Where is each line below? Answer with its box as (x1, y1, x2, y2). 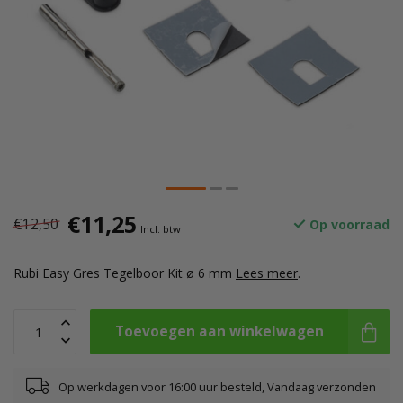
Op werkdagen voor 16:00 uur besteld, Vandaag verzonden (58, 378, 376, 395)
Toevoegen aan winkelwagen (114, 322, 324, 341)
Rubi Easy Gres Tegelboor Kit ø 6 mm (13, 264, 236, 282)
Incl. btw (140, 222, 181, 236)
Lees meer (236, 264, 298, 282)
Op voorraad (306, 216, 390, 233)
